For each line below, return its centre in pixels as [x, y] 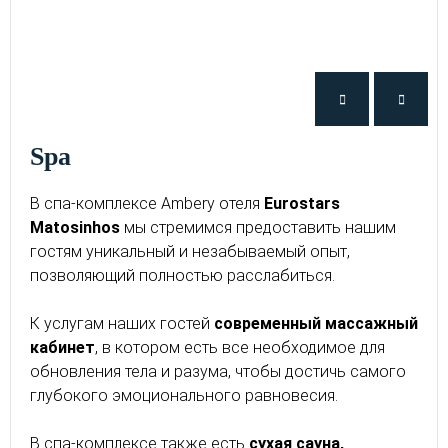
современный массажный [316, 323]
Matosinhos [75, 227]
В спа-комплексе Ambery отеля [147, 203]
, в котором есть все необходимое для [240, 347]
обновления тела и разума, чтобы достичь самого [218, 371]
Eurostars [302, 203]
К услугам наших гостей [122, 323]
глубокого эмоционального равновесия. [184, 395]
